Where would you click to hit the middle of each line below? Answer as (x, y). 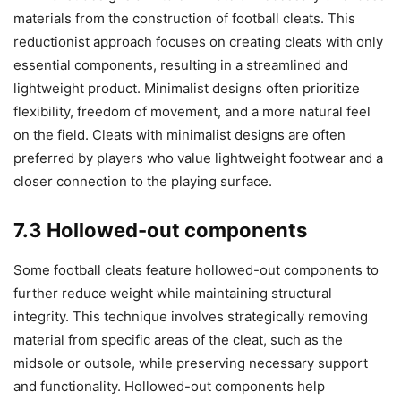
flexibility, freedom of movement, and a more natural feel (192, 112)
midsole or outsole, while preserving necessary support (191, 363)
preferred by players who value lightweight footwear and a (198, 158)
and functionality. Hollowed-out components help (169, 387)
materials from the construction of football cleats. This (184, 19)
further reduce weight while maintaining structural (173, 294)
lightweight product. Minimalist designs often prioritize (187, 89)
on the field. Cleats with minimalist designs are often (179, 135)
